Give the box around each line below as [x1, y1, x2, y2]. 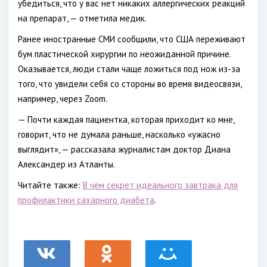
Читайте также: [18, 179, 83, 191]
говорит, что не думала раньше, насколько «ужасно [18, 129, 221, 140]
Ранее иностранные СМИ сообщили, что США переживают [18, 33, 246, 45]
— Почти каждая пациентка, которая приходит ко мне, [18, 114, 234, 125]
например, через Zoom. [18, 93, 107, 104]
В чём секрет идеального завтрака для [83, 179, 238, 191]
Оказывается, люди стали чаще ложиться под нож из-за [18, 63, 240, 74]
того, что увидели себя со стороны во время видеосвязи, [18, 78, 241, 89]
